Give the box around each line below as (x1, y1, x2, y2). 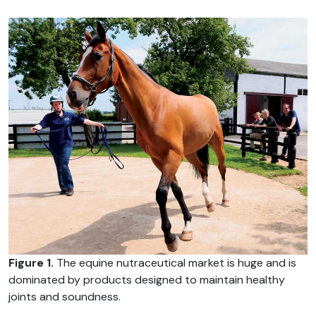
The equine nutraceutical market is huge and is (54, 255, 296, 271)
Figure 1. (8, 255, 54, 271)
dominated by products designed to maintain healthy (8, 272, 285, 288)
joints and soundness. (8, 289, 121, 305)
